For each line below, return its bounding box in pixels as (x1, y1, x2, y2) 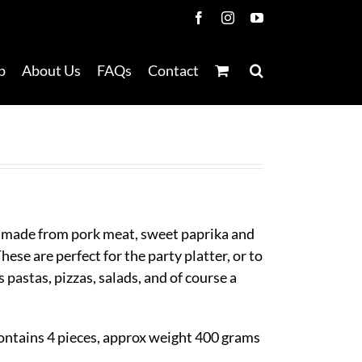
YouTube (263, 11, 309, 23)
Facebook (204, 11, 255, 23)
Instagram (234, 11, 284, 23)
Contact (148, 61, 199, 79)
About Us (22, 61, 81, 79)
